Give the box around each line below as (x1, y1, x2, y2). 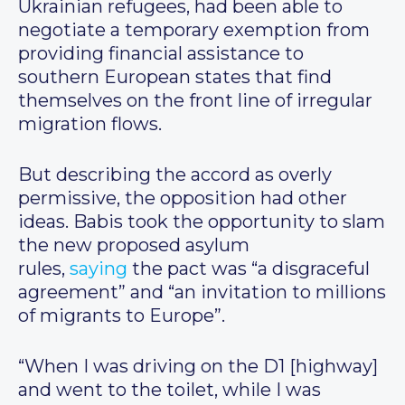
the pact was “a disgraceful (127, 258, 370, 280)
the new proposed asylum (18, 234, 250, 257)
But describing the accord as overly (18, 164, 332, 186)
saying (70, 258, 127, 280)
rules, (18, 258, 70, 280)
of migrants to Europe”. (18, 305, 225, 327)
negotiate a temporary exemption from (18, 19, 370, 42)
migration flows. (18, 113, 162, 136)
